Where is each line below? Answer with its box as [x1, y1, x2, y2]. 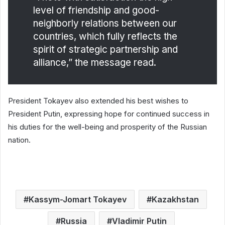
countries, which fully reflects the [33, 30, 177, 42]
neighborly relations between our [33, 17, 177, 29]
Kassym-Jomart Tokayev [29, 194, 127, 204]
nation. [8, 135, 31, 145]
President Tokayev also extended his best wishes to [8, 95, 188, 105]
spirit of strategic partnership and [33, 43, 178, 55]
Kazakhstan [152, 194, 199, 204]
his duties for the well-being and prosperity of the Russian [8, 122, 207, 132]
